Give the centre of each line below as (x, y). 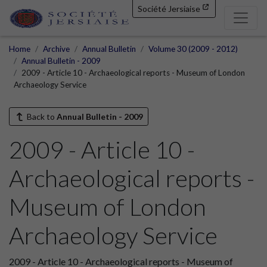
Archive (56, 49)
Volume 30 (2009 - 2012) (193, 49)
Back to (41, 116)
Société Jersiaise (169, 9)
